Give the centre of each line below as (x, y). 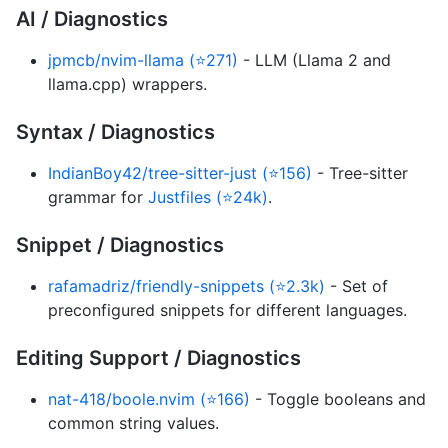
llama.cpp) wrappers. (127, 84)
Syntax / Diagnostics (115, 132)
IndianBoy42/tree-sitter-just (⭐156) (180, 173)
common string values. (133, 423)
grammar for (98, 197)
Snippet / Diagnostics (120, 245)
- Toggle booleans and (338, 399)
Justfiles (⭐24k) (208, 197)
